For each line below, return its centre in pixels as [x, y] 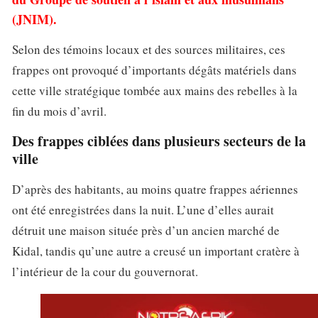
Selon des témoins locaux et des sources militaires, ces [149, 50]
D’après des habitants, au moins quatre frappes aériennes [155, 189]
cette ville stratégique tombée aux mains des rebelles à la [155, 91]
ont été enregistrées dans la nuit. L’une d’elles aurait [143, 209]
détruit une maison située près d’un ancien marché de [146, 230]
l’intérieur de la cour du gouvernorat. [105, 271]
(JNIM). [34, 19]
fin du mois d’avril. [59, 111]
